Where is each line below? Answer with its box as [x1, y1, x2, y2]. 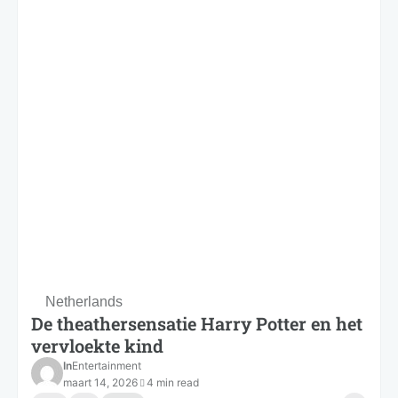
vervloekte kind [31, 333, 163, 357]
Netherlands [45, 293, 123, 309]
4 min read [147, 375, 200, 389]
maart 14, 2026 [63, 375, 138, 389]
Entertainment [72, 358, 141, 372]
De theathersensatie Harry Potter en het [31, 311, 362, 335]
